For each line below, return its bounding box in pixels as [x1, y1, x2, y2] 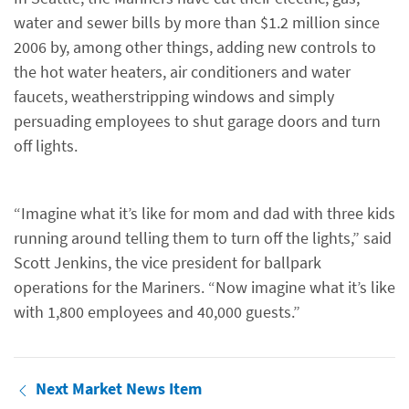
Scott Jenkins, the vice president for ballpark [14, 252, 321, 273]
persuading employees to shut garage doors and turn [14, 110, 381, 131]
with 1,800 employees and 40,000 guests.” [14, 301, 300, 322]
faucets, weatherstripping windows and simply [14, 86, 334, 107]
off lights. [14, 135, 78, 156]
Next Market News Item [36, 378, 202, 399]
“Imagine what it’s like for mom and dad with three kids [14, 203, 395, 224]
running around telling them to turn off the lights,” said [14, 227, 392, 248]
